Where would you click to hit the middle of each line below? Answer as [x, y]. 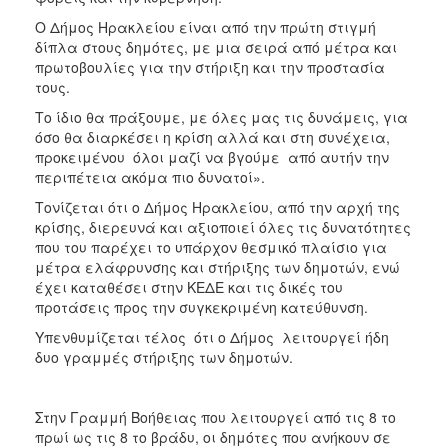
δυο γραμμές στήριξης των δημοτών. [164, 357]
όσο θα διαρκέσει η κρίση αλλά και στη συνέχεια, [212, 137]
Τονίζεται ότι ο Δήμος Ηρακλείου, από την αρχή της [217, 207]
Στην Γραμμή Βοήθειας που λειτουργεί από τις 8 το [215, 417]
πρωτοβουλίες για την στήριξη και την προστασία [210, 67]
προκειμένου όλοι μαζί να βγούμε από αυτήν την [212, 157]
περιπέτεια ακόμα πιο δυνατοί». [150, 177]
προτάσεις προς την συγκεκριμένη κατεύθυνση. [201, 307]
